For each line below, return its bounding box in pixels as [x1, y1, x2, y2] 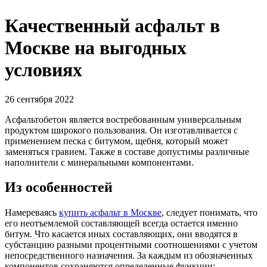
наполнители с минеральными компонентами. [5, 157, 194, 167]
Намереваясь [5, 207, 59, 218]
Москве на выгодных [5, 37, 187, 59]
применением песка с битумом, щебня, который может [5, 135, 228, 146]
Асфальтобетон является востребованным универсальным [5, 114, 241, 125]
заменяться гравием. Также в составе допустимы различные [5, 146, 249, 157]
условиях [5, 59, 82, 81]
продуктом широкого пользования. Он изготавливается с [5, 125, 238, 135]
